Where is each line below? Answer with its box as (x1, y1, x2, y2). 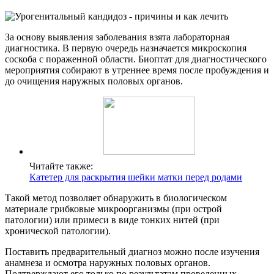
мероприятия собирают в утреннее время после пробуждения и (5, 65, 269, 76)
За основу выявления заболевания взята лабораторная (5, 32, 229, 43)
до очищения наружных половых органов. (5, 76, 183, 87)
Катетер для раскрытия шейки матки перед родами (29, 172, 242, 183)
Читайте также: (29, 161, 93, 172)
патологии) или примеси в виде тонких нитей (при (5, 215, 220, 226)
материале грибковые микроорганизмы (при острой (5, 204, 222, 215)
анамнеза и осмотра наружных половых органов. (5, 257, 210, 268)
